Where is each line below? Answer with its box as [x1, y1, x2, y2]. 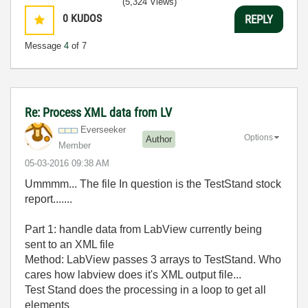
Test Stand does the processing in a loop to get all [25, 284, 266, 296]
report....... [25, 193, 72, 205]
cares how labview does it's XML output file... [25, 269, 241, 280]
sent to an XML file [25, 239, 114, 250]
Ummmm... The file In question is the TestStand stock [25, 178, 281, 190]
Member [58, 140, 91, 151]
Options [244, 132, 273, 142]
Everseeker [80, 124, 126, 135]
